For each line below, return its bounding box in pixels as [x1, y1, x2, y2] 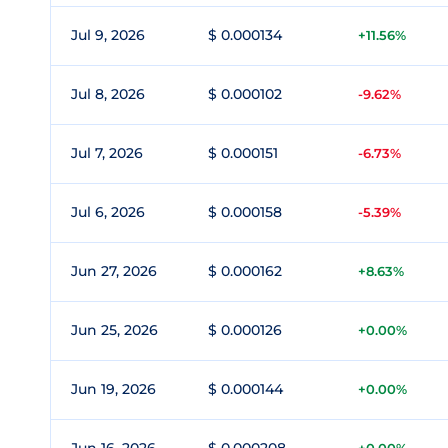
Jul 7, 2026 [71, 144, 143, 162]
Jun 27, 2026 [71, 262, 157, 280]
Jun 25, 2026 [71, 321, 158, 339]
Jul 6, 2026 [71, 203, 145, 221]
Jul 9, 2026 [71, 26, 145, 44]
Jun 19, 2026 [71, 380, 156, 398]
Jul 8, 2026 [71, 85, 145, 103]
